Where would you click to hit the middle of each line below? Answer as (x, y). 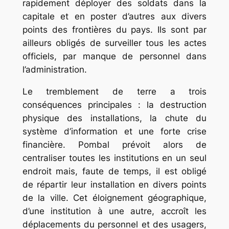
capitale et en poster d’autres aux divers (114, 17)
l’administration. (54, 70)
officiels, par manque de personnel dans (114, 56)
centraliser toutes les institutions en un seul (114, 158)
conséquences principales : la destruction (114, 105)
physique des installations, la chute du (114, 118)
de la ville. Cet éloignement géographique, (114, 198)
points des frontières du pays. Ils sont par (114, 30)
